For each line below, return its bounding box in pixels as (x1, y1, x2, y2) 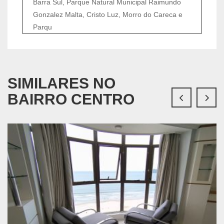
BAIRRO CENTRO (7, 90, 134, 107)
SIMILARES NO (7, 74, 115, 91)
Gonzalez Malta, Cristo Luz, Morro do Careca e (33, 10, 182, 18)
